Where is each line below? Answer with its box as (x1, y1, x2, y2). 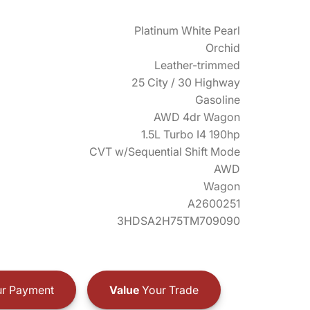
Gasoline (195, 93, 240, 107)
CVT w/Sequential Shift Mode (89, 145, 240, 158)
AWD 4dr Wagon (154, 110, 240, 124)
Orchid (206, 41, 240, 55)
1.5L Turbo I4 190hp (141, 127, 240, 141)
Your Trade (138, 282, 199, 297)
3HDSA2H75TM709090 (117, 214, 240, 228)
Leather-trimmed (154, 58, 240, 72)
